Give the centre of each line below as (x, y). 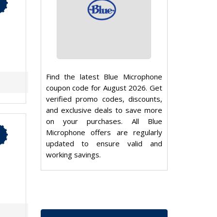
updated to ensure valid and (104, 144)
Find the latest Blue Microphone (104, 77)
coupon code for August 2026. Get (104, 88)
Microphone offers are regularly (104, 132)
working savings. (73, 155)
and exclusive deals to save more (104, 110)
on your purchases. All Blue (104, 121)
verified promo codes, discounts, (104, 99)
